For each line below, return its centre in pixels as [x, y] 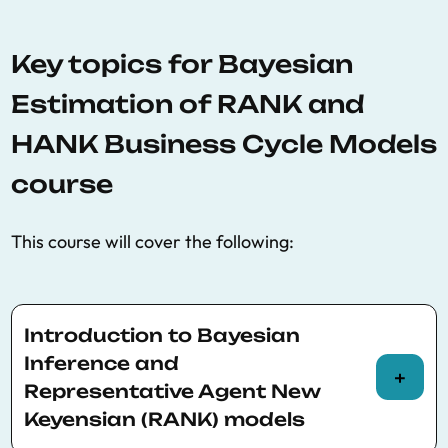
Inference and [101, 363]
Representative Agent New [172, 391]
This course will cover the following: [152, 241]
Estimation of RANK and [187, 104]
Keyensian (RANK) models [164, 419]
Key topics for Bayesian [182, 64]
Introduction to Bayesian [162, 335]
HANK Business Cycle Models [224, 144]
